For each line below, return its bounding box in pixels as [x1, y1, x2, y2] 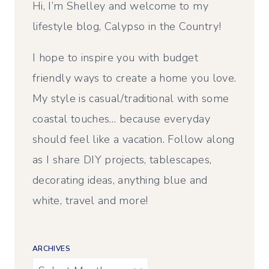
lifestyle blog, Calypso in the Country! [32, 19, 222, 34]
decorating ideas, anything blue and [32, 173, 208, 188]
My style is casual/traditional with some [32, 91, 229, 106]
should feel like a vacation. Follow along [32, 132, 235, 147]
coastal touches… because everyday [32, 112, 210, 127]
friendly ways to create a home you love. [32, 71, 237, 86]
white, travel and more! [32, 193, 148, 208]
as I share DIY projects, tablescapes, [32, 153, 212, 168]
